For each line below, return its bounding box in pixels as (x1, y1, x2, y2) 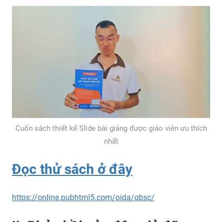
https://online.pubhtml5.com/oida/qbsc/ (12, 192, 155, 202)
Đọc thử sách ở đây (12, 161, 132, 177)
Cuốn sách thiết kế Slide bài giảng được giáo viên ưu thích (15, 123, 207, 133)
